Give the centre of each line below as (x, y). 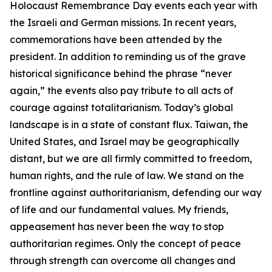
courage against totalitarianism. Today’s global (121, 107)
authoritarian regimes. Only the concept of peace (125, 243)
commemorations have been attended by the (116, 39)
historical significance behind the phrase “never (121, 73)
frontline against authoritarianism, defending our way (136, 192)
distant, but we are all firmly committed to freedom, (131, 158)
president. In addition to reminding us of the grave (128, 56)
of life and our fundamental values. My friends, (119, 209)
